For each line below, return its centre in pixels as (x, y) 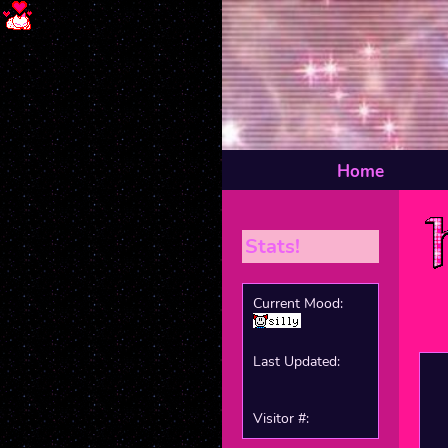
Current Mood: (298, 303)
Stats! (272, 246)
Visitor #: (281, 418)
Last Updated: (296, 361)
